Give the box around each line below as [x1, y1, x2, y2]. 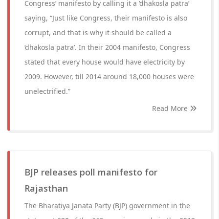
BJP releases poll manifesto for [24, 166, 157, 178]
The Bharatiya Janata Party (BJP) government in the [24, 201, 190, 210]
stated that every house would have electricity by [24, 57, 185, 66]
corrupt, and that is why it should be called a [24, 28, 172, 37]
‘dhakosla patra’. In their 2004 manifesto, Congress [24, 43, 190, 52]
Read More [152, 104, 190, 113]
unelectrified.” [24, 87, 70, 96]
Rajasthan [24, 182, 68, 194]
